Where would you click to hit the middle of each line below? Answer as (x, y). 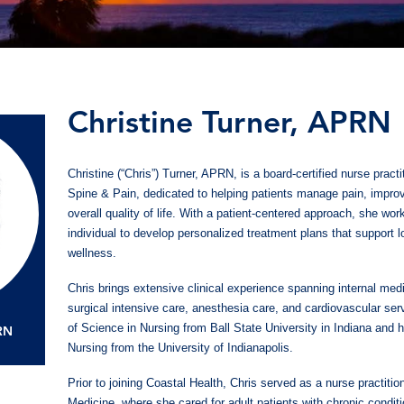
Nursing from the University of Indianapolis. (180, 347)
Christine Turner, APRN (229, 124)
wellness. (92, 253)
